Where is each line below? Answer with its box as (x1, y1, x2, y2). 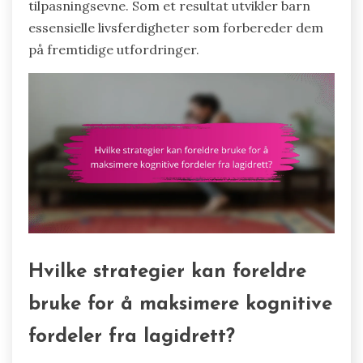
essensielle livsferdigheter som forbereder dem (28, 19, 323, 36)
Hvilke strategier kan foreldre (28, 263, 306, 283)
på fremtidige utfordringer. (28, 41, 199, 58)
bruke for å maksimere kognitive (28, 295, 332, 315)
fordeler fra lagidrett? (28, 327, 235, 348)
